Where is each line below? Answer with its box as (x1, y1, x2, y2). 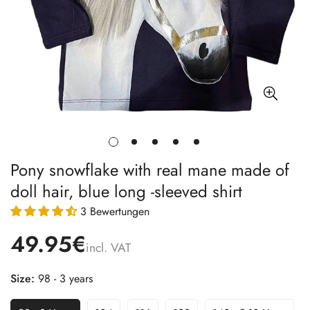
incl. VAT (86, 239, 131, 257)
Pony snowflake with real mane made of (10, 158, 289, 183)
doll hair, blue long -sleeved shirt (10, 179, 242, 204)
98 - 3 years (38, 271, 93, 287)
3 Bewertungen (80, 203, 149, 220)
